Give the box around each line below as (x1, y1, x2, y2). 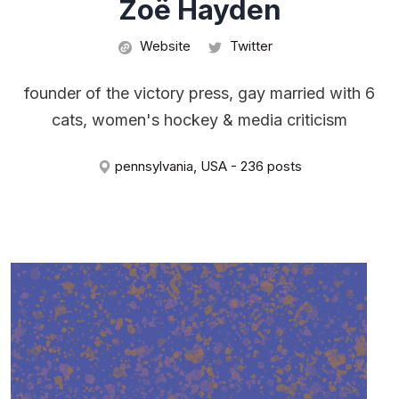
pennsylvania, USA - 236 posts (110, 157, 302, 175)
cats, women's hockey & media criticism (52, 110, 347, 130)
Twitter (225, 37, 273, 55)
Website (135, 37, 191, 55)
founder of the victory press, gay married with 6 (24, 84, 375, 103)
